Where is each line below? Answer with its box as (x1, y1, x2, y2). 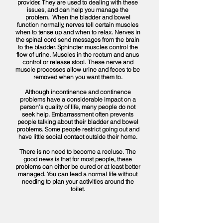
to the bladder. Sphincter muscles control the (17, 43, 138, 51)
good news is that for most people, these (23, 155, 132, 163)
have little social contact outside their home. (18, 133, 137, 140)
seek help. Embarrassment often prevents (22, 111, 133, 118)
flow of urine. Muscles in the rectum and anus (16, 51, 139, 58)
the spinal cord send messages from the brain (16, 36, 139, 43)
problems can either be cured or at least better (15, 163, 140, 170)
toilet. (70, 185, 85, 193)
